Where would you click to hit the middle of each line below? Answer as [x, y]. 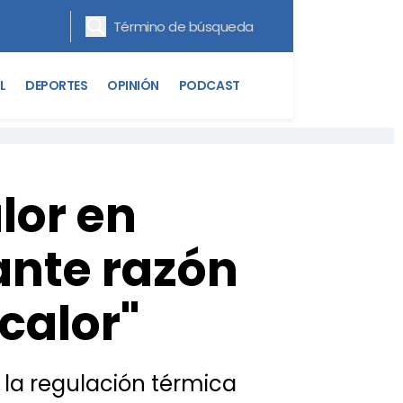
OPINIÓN [133, 85]
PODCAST [209, 85]
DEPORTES [57, 85]
